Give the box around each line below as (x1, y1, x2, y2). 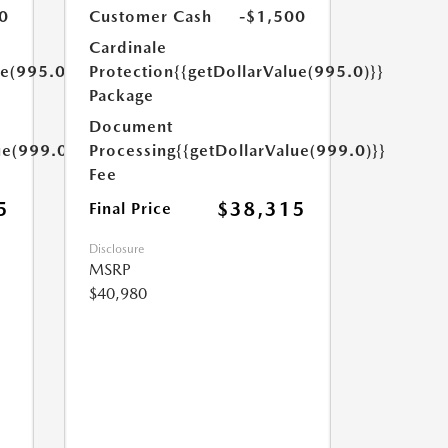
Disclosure (88, 242, 144, 256)
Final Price (88, 199, 172, 218)
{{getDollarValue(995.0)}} (173, 62, 384, 81)
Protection (88, 62, 174, 81)
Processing (88, 141, 176, 160)
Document (88, 117, 173, 136)
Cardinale (88, 38, 167, 57)
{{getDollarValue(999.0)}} (175, 141, 386, 160)
